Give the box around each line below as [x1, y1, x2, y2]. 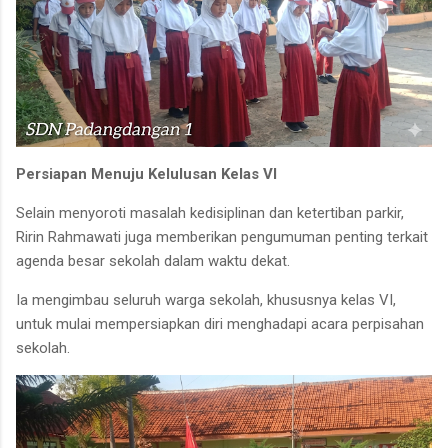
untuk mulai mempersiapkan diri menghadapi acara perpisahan [16, 314, 424, 333]
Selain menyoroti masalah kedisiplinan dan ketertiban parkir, [16, 203, 404, 222]
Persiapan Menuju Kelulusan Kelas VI [16, 164, 277, 183]
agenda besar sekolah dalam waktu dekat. [16, 251, 294, 270]
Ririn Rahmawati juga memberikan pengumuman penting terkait [16, 227, 428, 246]
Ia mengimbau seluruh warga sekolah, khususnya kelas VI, [16, 290, 396, 309]
